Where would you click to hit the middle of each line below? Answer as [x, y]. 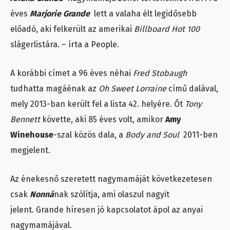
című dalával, [193, 89]
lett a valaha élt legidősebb [145, 14]
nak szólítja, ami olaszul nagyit [112, 195]
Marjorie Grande [62, 14]
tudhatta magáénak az [54, 89]
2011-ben [199, 135]
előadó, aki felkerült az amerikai [72, 29]
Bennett [26, 120]
